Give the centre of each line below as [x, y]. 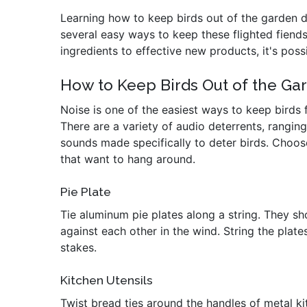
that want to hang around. [128, 159]
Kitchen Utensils [107, 280]
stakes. [78, 247]
